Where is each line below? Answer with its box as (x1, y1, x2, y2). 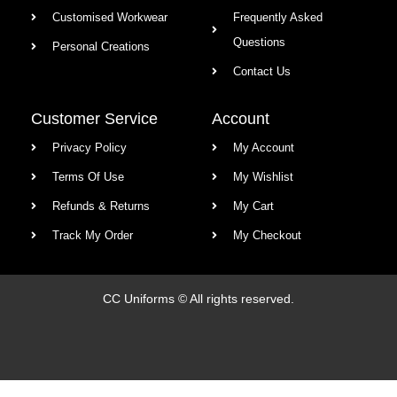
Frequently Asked (233, 11, 323, 25)
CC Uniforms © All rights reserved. (103, 292, 294, 307)
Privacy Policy (52, 141, 127, 155)
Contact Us (233, 65, 291, 79)
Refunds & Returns (52, 199, 150, 214)
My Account (233, 141, 294, 155)
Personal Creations (52, 40, 150, 54)
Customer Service (31, 110, 158, 128)
